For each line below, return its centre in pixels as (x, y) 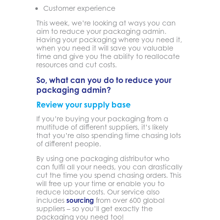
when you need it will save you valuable (105, 48)
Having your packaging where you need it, (109, 39)
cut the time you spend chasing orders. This (109, 175)
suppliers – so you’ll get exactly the (95, 208)
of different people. (69, 143)
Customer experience (79, 8)
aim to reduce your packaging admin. (101, 31)
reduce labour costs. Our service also (98, 192)
